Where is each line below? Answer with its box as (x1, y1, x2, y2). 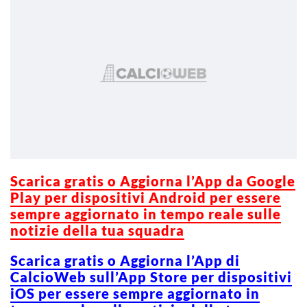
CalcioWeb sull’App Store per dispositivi (10, 268, 292, 285)
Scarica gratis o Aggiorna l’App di (10, 251, 240, 269)
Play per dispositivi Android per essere (10, 188, 281, 206)
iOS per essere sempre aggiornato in (10, 284, 260, 302)
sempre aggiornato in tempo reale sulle (10, 205, 281, 222)
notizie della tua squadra (10, 221, 184, 238)
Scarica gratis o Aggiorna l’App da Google (10, 172, 295, 189)
